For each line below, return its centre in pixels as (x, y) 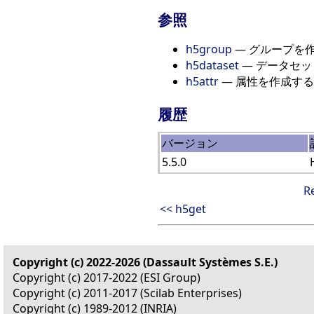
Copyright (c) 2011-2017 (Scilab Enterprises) (127, 293)
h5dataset (212, 65)
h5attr (202, 81)
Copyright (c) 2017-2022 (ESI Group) (107, 277)
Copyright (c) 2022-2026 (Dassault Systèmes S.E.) (145, 262)
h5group (209, 49)
